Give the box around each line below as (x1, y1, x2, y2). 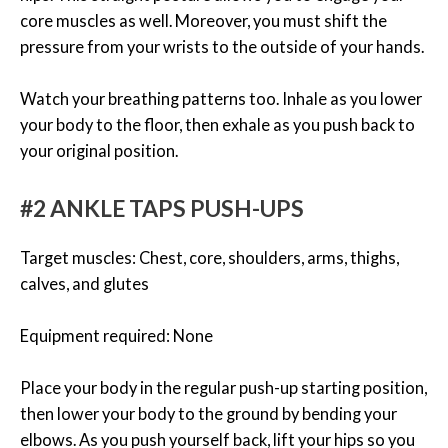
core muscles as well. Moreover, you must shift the (20, 11, 387, 31)
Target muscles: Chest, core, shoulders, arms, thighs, (20, 247, 399, 267)
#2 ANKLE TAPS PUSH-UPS (20, 193, 304, 222)
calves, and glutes (20, 273, 149, 293)
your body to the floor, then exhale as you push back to (20, 115, 415, 135)
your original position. (20, 141, 178, 161)
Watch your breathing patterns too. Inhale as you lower (20, 89, 422, 109)
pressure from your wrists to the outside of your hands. (20, 37, 424, 57)
